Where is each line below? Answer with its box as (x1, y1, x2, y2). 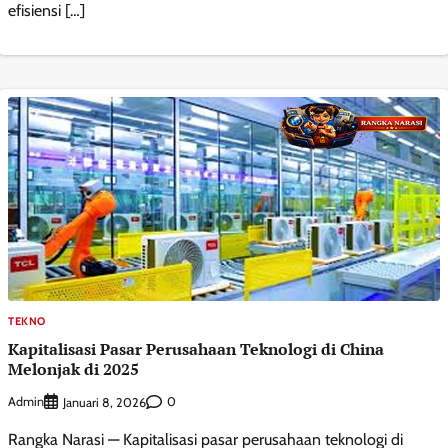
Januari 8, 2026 (63, 394, 146, 410)
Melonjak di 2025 (8, 358, 139, 381)
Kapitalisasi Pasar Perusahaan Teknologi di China (8, 338, 384, 361)
